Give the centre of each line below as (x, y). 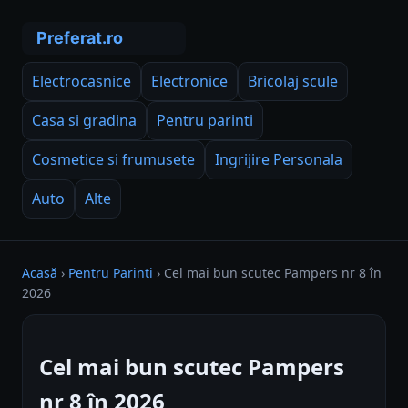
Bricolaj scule (293, 81)
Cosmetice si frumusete (113, 159)
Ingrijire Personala (279, 159)
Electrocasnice (82, 81)
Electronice (189, 81)
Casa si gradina (84, 120)
